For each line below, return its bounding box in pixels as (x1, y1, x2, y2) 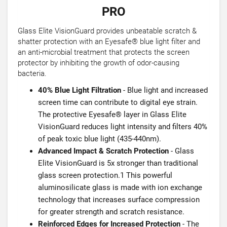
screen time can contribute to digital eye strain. (38, 98, 198, 107)
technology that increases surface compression (38, 195, 200, 204)
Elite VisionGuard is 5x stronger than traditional (38, 159, 198, 168)
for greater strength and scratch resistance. (38, 207, 184, 216)
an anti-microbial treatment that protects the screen (18, 48, 190, 57)
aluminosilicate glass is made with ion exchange (38, 183, 202, 192)
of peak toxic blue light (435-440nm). (38, 134, 161, 143)
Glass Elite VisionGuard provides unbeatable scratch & (18, 26, 197, 35)
